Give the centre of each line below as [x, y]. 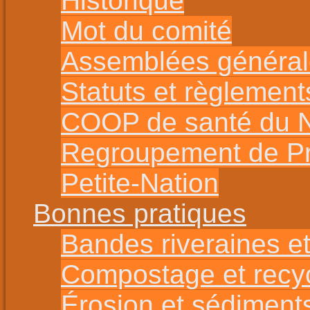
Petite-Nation [140, 183]
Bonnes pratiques [140, 213]
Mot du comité [146, 31]
